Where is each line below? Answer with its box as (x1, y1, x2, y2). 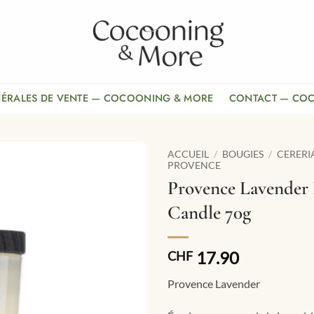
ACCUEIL (168, 149, 209, 160)
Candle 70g (168, 200, 251, 224)
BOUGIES (222, 149, 264, 160)
